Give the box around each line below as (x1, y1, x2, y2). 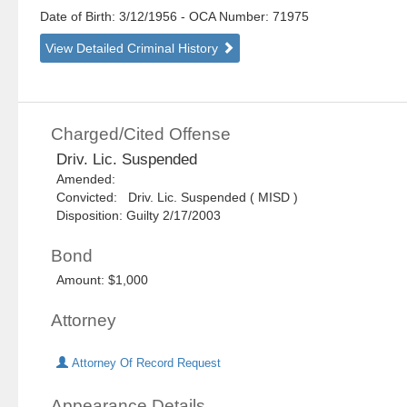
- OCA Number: (181, 9, 270, 25)
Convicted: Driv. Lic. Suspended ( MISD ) (56, 190, 299, 205)
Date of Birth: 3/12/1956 (40, 9, 182, 25)
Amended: (56, 172, 124, 187)
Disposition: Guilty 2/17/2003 (56, 208, 222, 223)
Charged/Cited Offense (51, 124, 232, 144)
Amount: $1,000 (56, 273, 149, 288)
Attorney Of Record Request (68, 357, 222, 371)
